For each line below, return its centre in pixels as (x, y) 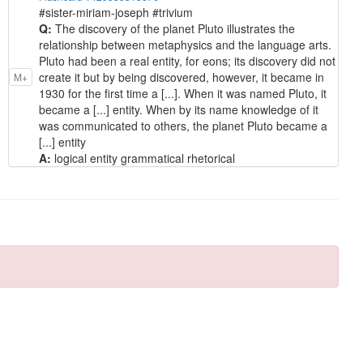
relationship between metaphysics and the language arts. (185, 44)
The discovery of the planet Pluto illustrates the (175, 28)
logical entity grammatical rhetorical (145, 158)
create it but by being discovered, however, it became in (181, 77)
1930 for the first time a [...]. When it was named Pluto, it (183, 93)
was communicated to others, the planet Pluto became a (183, 125)
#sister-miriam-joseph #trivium (116, 12)
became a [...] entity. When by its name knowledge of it (179, 109)
